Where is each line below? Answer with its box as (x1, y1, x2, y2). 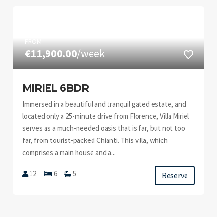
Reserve (161, 170, 188, 180)
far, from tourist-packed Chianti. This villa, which (22, 136, 168, 145)
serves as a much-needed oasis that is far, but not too (22, 124, 186, 133)
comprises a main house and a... (22, 148, 116, 157)
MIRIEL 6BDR (22, 82, 89, 94)
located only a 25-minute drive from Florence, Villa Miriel (22, 111, 189, 121)
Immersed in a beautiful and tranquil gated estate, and (22, 99, 186, 108)
